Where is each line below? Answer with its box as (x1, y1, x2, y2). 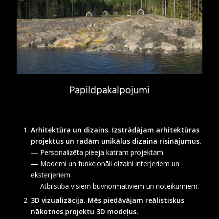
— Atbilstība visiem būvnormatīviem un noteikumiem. (30, 181, 199, 191)
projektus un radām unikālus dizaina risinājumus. (30, 136, 201, 146)
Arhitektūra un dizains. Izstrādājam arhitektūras (30, 125, 199, 134)
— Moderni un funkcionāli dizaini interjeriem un (30, 158, 179, 168)
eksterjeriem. (30, 170, 72, 179)
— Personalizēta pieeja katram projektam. (30, 147, 165, 157)
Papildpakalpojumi (69, 82, 150, 98)
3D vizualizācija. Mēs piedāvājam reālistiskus (30, 195, 184, 205)
